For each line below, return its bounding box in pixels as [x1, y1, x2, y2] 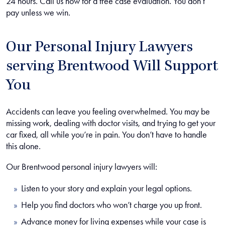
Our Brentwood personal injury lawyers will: [6, 161, 157, 172]
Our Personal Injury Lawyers [6, 40, 193, 56]
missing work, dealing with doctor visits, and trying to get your [6, 118, 215, 129]
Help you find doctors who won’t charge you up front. [21, 199, 202, 210]
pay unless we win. [6, 7, 70, 18]
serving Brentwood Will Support [6, 59, 218, 75]
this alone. [6, 141, 41, 152]
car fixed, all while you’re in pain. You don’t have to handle [6, 129, 207, 140]
